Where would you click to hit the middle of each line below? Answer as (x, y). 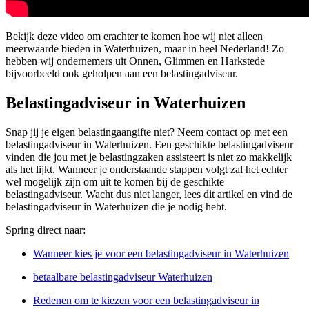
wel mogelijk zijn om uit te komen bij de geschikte (115, 182)
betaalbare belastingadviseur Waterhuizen (123, 277)
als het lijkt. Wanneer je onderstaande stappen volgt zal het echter (147, 170)
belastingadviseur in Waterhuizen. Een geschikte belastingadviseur (149, 145)
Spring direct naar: (46, 230)
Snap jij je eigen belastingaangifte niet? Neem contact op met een (147, 132)
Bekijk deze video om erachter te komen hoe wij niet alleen (134, 37)
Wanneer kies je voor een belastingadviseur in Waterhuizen (161, 254)
